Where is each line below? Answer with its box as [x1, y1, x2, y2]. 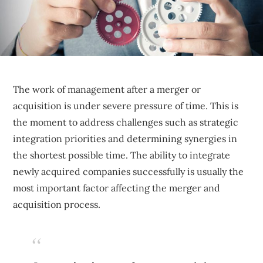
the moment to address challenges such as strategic [13, 116, 239, 128]
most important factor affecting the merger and [13, 181, 221, 194]
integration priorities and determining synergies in [13, 132, 238, 144]
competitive [13, 16, 66, 29]
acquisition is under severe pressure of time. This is [13, 99, 239, 112]
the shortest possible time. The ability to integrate [13, 149, 231, 161]
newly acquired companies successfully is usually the [13, 165, 244, 177]
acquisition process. [13, 198, 101, 210]
